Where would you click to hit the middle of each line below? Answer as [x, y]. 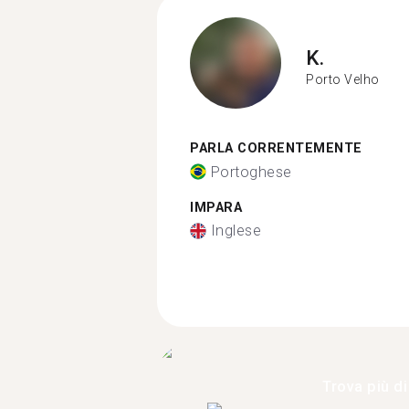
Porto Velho [343, 79]
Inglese [236, 231]
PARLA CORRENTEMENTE [276, 148]
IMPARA [216, 207]
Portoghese [251, 172]
